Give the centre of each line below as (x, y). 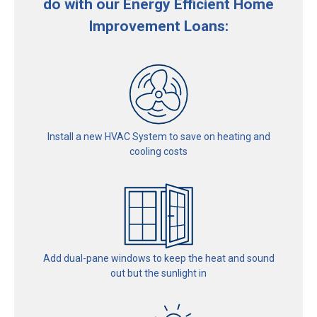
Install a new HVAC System (107, 136)
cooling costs (158, 151)
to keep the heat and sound (212, 258)
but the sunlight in (166, 273)
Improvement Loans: (158, 26)
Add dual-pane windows (97, 258)
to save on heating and (218, 136)
